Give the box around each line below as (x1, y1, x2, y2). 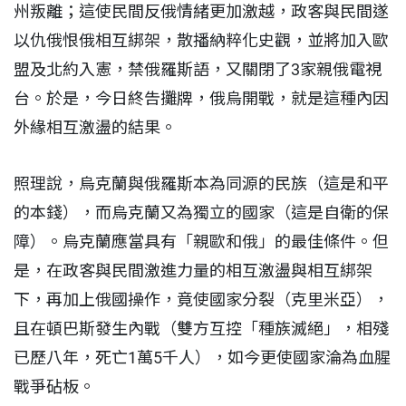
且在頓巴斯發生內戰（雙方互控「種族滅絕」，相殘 (14, 318, 389, 338)
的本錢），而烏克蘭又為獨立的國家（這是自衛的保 (14, 202, 389, 222)
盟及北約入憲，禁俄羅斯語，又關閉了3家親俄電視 (14, 59, 382, 79)
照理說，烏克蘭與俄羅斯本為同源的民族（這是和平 (14, 173, 389, 193)
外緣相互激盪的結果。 (14, 117, 180, 137)
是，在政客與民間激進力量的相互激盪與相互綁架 (14, 260, 372, 280)
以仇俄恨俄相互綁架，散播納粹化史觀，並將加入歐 (14, 30, 389, 50)
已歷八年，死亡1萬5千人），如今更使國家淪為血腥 (14, 347, 391, 367)
